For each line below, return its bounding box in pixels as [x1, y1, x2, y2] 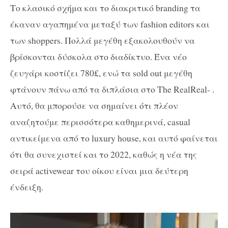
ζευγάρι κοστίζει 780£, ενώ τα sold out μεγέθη [10, 66, 192, 79]
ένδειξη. [10, 180, 43, 193]
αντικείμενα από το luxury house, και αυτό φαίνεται [10, 131, 218, 144]
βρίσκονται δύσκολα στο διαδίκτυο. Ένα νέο [10, 50, 187, 63]
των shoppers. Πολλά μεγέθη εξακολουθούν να [10, 34, 195, 46]
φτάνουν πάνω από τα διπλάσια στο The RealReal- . [10, 82, 214, 95]
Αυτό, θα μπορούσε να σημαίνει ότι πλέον [10, 99, 178, 111]
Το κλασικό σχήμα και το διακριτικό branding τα [10, 1, 201, 14]
